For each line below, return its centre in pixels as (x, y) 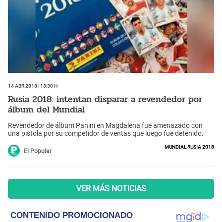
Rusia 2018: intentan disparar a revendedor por (105, 99)
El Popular (38, 151)
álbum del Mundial (46, 110)
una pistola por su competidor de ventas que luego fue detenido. (106, 133)
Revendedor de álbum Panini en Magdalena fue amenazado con (105, 125)
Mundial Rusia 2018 (189, 146)
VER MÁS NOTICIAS (111, 188)
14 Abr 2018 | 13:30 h (33, 85)
